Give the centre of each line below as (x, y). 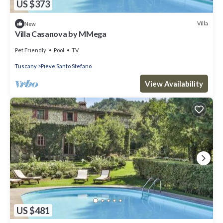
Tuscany (26, 66)
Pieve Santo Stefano (66, 66)
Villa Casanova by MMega (61, 33)
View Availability (174, 83)
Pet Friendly (31, 50)
